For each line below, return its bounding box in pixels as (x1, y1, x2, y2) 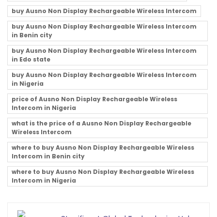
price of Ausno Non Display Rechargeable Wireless (12, 94, 177, 103)
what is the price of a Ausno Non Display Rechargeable (12, 119, 191, 127)
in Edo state (12, 55, 50, 63)
